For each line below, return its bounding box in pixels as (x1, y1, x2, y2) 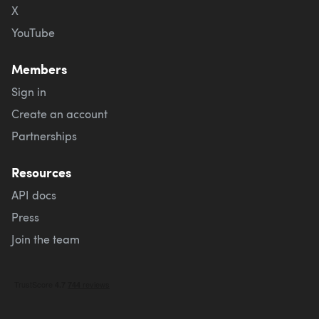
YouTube (11, 24, 55, 40)
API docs (11, 187, 56, 202)
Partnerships (11, 127, 77, 143)
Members (11, 59, 67, 78)
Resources (11, 162, 71, 182)
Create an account (11, 105, 108, 121)
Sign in (11, 83, 46, 99)
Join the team (11, 231, 80, 246)
